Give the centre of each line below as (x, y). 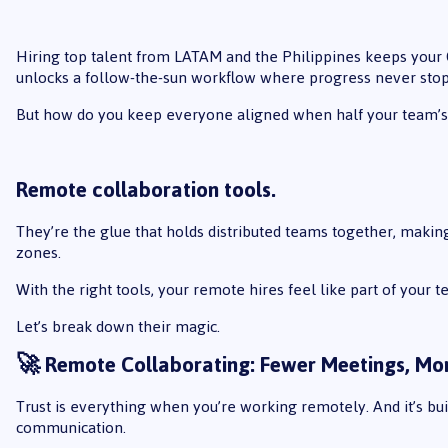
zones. (38, 253)
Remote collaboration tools (143, 190)
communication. (70, 428)
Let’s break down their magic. (117, 327)
